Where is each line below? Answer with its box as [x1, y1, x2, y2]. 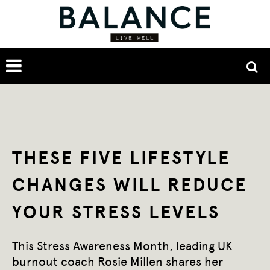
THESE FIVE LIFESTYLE [12, 146, 230, 169]
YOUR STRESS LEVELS [12, 201, 220, 224]
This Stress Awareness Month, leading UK [12, 239, 233, 253]
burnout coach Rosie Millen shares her [12, 254, 223, 269]
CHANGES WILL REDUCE [12, 174, 247, 196]
